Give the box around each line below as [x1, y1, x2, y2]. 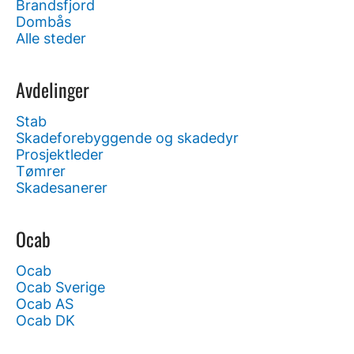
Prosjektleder [16, 146, 104, 163]
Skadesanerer [16, 179, 107, 196]
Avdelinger [16, 75, 89, 104]
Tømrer [16, 163, 66, 179]
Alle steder [16, 30, 86, 47]
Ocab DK [16, 312, 75, 329]
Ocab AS [16, 296, 73, 312]
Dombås [16, 13, 71, 30]
